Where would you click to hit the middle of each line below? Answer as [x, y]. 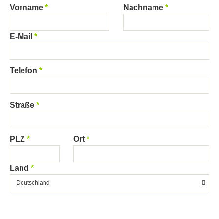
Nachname [143, 7]
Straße [22, 105]
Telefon [23, 70]
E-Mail [21, 36]
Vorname [26, 7]
